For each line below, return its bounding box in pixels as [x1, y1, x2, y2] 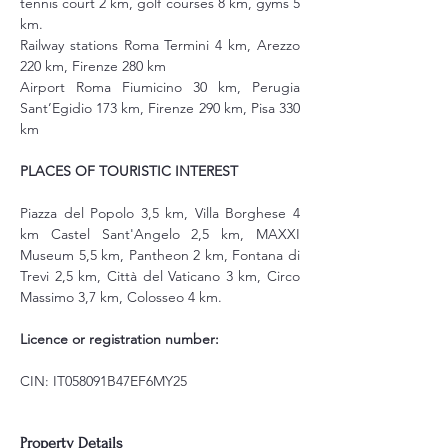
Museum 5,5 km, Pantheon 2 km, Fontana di [20, 246, 300, 264]
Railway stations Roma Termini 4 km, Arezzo [20, 36, 300, 54]
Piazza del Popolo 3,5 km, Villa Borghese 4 [20, 204, 300, 222]
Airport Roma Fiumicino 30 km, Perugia [20, 78, 300, 96]
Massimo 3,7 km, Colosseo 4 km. [20, 288, 222, 306]
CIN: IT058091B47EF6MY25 [20, 372, 187, 390]
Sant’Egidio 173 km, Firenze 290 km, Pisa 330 [20, 99, 300, 117]
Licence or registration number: [20, 330, 219, 348]
